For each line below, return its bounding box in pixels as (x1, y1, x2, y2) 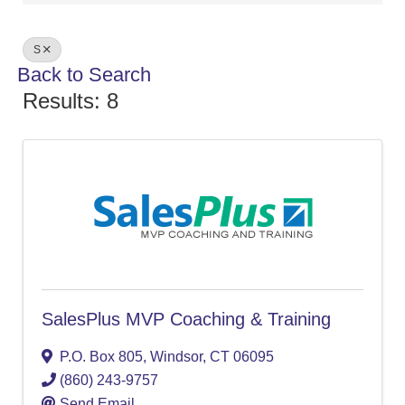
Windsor (150, 349, 202, 365)
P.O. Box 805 (60, 349, 143, 365)
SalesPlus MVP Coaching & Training (42, 309, 331, 330)
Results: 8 (23, 89, 118, 114)
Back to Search (17, 63, 151, 87)
